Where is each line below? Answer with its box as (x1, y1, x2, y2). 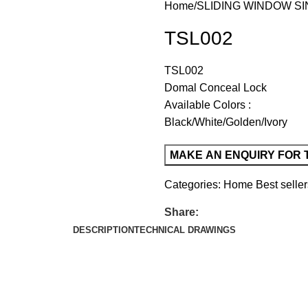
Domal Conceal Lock (164, 82, 267, 93)
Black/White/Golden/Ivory (164, 116, 287, 128)
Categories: (164, 179, 221, 190)
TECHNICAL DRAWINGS (133, 225, 236, 235)
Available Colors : (164, 99, 251, 111)
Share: (164, 206, 199, 218)
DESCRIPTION (72, 225, 134, 235)
